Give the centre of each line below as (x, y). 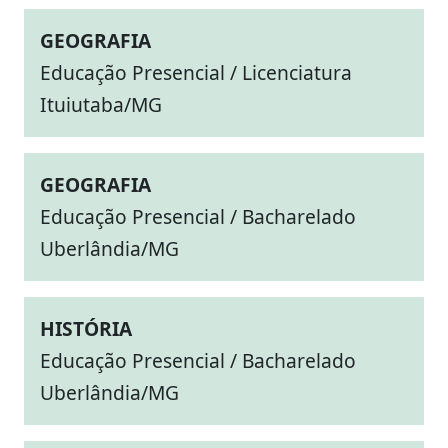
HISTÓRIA (86, 328)
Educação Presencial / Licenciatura (196, 72)
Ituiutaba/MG (101, 104)
